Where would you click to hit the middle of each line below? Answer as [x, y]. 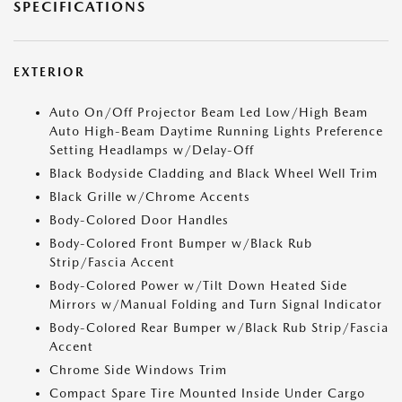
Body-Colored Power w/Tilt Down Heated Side [198, 286]
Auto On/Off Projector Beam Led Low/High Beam [209, 113]
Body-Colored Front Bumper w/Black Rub [181, 244]
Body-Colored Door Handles [139, 220]
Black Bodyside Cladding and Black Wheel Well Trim [214, 174]
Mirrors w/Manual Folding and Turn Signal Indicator [216, 305]
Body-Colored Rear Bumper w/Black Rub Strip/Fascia [219, 328]
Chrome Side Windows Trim [138, 370]
